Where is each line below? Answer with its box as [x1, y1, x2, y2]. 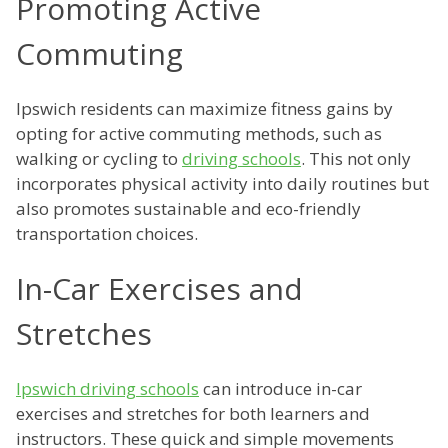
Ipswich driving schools [16, 377, 199, 401]
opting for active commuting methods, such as [16, 122, 382, 146]
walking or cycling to [16, 147, 182, 171]
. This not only [301, 147, 411, 171]
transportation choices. [16, 222, 198, 246]
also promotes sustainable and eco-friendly [16, 197, 361, 221]
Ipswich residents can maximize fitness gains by [16, 97, 393, 121]
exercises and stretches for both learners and [16, 402, 370, 426]
